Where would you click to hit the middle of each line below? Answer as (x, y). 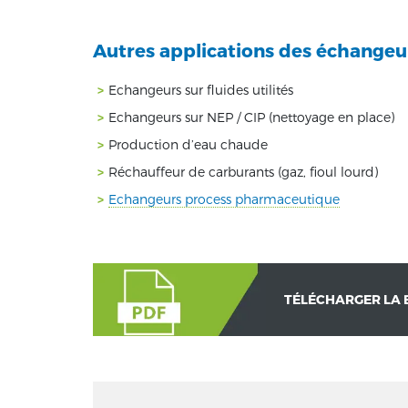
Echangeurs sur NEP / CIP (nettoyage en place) (251, 117)
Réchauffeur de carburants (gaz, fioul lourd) (243, 171)
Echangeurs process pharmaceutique (224, 199)
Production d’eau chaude (188, 144)
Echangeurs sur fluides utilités (201, 89)
